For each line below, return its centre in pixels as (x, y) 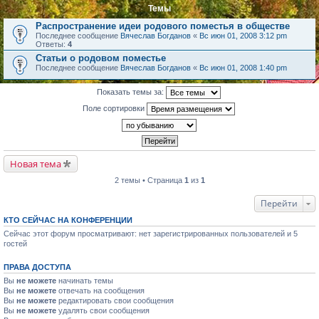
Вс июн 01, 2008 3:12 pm (243, 36)
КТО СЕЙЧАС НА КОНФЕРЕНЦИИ (68, 220)
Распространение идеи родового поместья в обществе (163, 26)
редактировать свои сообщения (115, 300)
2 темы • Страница (149, 180)
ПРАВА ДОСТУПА (37, 267)
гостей (15, 244)
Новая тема (36, 164)
